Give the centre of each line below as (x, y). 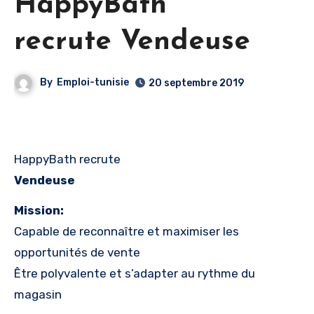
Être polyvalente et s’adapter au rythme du (135, 273)
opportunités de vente (77, 252)
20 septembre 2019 (197, 83)
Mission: (39, 210)
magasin (38, 294)
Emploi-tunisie (93, 83)
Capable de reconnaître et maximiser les (127, 231)
